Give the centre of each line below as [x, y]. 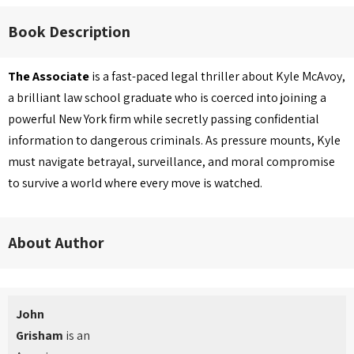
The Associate [49, 76]
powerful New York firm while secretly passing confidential [164, 119]
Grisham [40, 335]
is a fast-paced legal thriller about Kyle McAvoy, [217, 76]
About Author [56, 243]
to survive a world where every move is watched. [135, 183]
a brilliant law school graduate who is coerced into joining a [167, 98]
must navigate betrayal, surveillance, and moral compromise [171, 162]
